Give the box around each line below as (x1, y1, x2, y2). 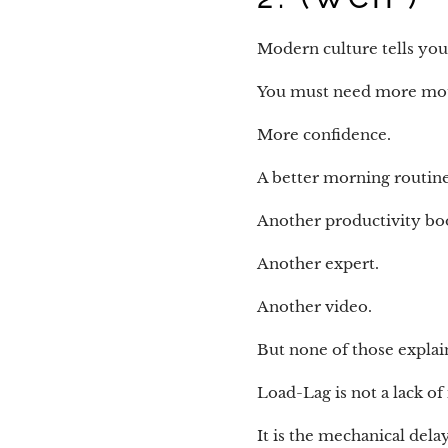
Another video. (257, 297, 372, 317)
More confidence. (257, 125, 391, 145)
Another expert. (257, 254, 379, 274)
